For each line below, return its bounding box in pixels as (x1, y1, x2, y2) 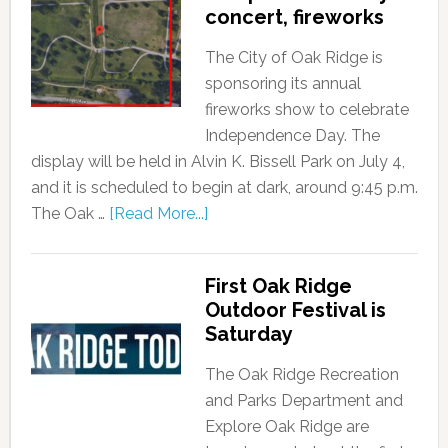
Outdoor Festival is (204, 298, 386, 322)
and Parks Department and (204, 391, 403, 410)
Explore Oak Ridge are (204, 417, 369, 436)
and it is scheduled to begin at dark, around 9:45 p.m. (30, 178, 418, 197)
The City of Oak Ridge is (204, 48, 383, 67)
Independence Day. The (204, 126, 380, 145)
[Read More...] (108, 204, 208, 223)
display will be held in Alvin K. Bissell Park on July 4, (30, 152, 405, 171)
